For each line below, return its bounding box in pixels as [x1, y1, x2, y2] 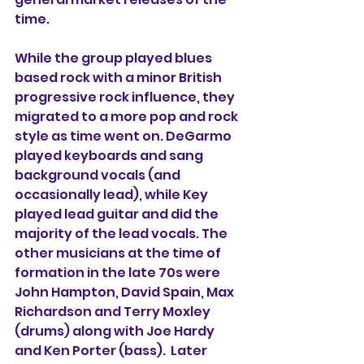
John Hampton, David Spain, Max [15, 283, 236, 302]
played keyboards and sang [15, 146, 206, 166]
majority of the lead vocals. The [15, 224, 230, 244]
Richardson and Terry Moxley [15, 302, 213, 322]
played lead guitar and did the [15, 205, 221, 224]
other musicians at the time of [15, 244, 223, 263]
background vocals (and [15, 166, 183, 185]
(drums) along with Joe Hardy [15, 322, 217, 341]
